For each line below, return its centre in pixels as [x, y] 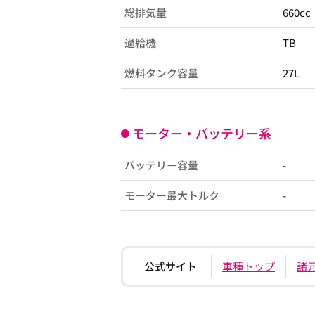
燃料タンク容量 [161, 73]
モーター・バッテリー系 [202, 133]
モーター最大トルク [172, 195]
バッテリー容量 [161, 165]
